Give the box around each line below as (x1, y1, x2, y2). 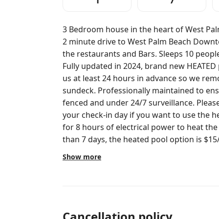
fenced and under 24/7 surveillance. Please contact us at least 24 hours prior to (63, 97, 197, 108)
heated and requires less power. (63, 146, 180, 157)
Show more (63, 152, 101, 161)
